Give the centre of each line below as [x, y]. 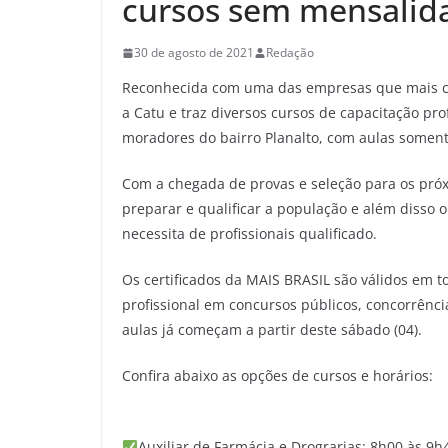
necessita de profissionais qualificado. [249, 234]
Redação [290, 53]
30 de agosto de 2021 [194, 53]
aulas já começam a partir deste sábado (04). [272, 330]
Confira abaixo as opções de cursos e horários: [277, 376]
